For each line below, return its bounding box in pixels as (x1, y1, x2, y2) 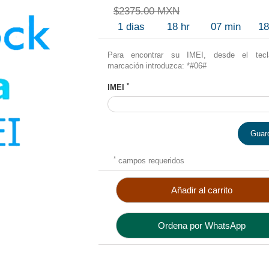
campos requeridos (115, 156, 184, 165)
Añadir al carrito (171, 185, 233, 195)
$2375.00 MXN (113, 5, 180, 17)
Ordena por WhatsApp (158, 220, 246, 231)
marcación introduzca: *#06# (107, 61, 207, 70)
